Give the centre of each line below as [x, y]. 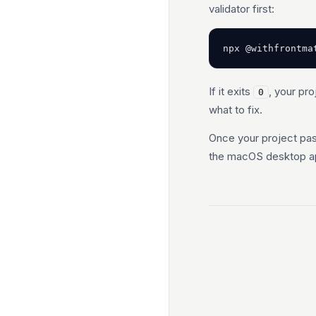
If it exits [231, 91]
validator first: [242, 9]
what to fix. [236, 110]
